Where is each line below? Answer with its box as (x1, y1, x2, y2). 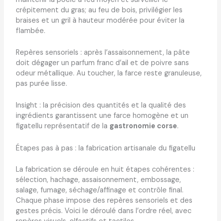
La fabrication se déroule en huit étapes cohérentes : (15, 164, 194, 174)
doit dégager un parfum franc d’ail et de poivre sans (15, 58, 189, 68)
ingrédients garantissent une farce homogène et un (15, 111, 188, 121)
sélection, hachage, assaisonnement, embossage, (15, 175, 181, 184)
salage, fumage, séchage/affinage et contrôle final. (15, 185, 184, 195)
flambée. (15, 26, 45, 36)
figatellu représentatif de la (15, 121, 110, 131)
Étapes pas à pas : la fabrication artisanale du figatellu (15, 143, 195, 153)
